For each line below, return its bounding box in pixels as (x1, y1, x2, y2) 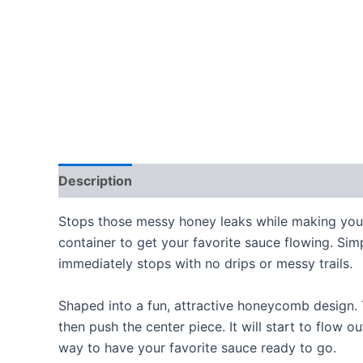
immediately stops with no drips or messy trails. (58, 255, 352, 272)
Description (58, 173, 132, 190)
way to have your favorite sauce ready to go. (58, 339, 336, 356)
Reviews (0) (149, 173, 227, 190)
